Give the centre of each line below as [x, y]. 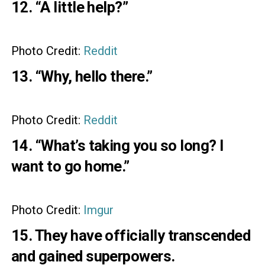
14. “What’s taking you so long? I [117, 146]
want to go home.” [70, 167]
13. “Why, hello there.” [82, 77]
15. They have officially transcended [131, 236]
